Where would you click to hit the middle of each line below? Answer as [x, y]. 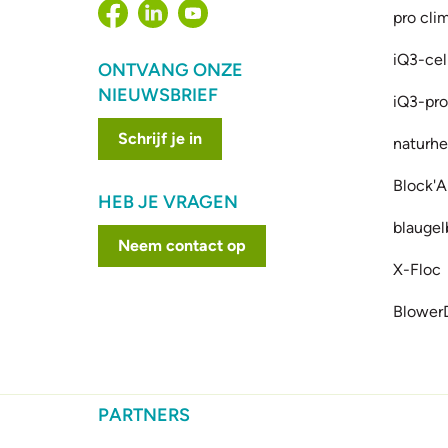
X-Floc [416, 269]
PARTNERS [144, 415]
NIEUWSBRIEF [158, 95]
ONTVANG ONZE [171, 70]
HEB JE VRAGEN [168, 202]
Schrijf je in [160, 139]
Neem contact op [182, 246]
